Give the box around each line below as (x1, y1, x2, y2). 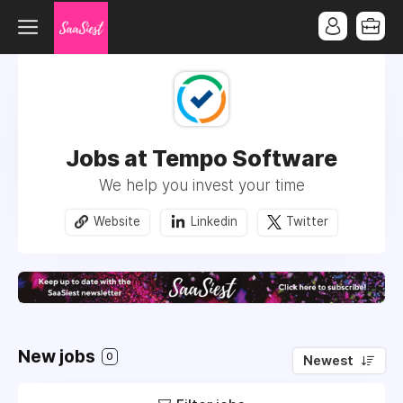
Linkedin (191, 214, 237, 229)
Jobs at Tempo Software (66, 145, 337, 172)
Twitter (286, 214, 328, 229)
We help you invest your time (98, 176, 305, 194)
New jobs (18, 346, 99, 368)
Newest (303, 353, 354, 370)
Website (94, 214, 140, 229)
